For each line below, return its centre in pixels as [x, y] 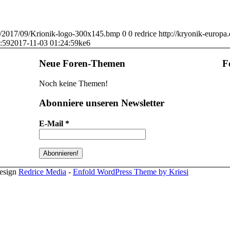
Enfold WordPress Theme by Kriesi [131, 172]
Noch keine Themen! [73, 83]
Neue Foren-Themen [82, 63]
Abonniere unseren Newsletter [101, 103]
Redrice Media [42, 172]
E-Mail [52, 124]
